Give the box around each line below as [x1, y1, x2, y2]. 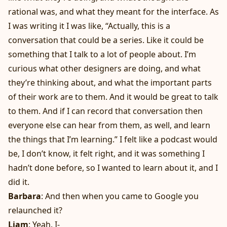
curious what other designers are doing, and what [8, 63, 201, 74]
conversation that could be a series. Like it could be [8, 34, 204, 46]
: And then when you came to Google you [41, 191, 199, 202]
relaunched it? [8, 205, 62, 216]
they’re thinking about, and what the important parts [8, 77, 212, 89]
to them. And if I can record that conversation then [8, 105, 203, 117]
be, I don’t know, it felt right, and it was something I [8, 148, 205, 160]
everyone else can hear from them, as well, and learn [8, 120, 210, 131]
